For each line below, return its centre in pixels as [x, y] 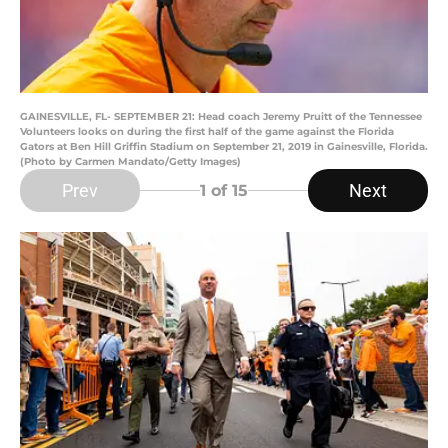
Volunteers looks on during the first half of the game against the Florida [207, 132]
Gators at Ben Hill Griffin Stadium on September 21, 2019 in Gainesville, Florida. [224, 147]
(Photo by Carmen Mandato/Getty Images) [130, 162]
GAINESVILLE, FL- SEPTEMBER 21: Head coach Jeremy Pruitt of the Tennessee [221, 117]
